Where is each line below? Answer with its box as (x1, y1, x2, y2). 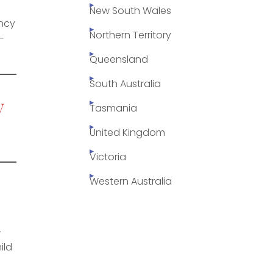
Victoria (90, 150, 126, 165)
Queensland (90, 52, 148, 67)
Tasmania (90, 101, 137, 116)
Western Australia (90, 174, 172, 189)
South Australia (90, 77, 161, 91)
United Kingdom (90, 126, 165, 140)
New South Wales (90, 4, 171, 18)
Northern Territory (90, 28, 171, 43)
